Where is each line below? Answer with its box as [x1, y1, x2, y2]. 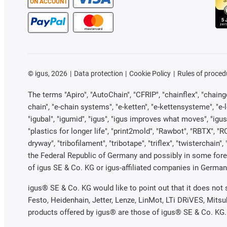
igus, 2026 [33, 69, 67, 78]
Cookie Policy [129, 69, 171, 78]
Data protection [73, 69, 123, 78]
